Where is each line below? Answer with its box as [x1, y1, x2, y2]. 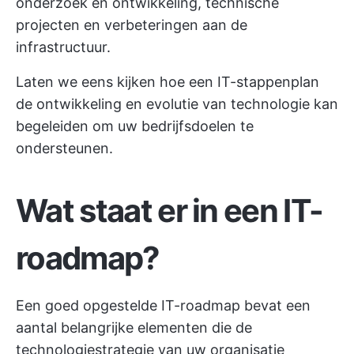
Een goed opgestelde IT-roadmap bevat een [16, 297, 311, 314]
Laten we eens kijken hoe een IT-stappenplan [16, 73, 319, 90]
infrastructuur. [16, 39, 111, 55]
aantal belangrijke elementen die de [16, 319, 252, 336]
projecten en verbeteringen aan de [16, 17, 247, 33]
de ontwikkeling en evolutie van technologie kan [16, 96, 338, 112]
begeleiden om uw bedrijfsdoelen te [16, 118, 254, 134]
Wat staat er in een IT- [16, 191, 323, 230]
